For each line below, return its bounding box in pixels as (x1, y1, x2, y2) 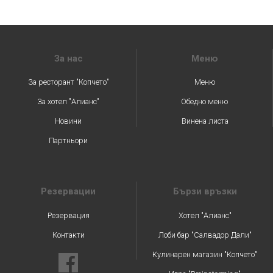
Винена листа (181, 116, 229, 126)
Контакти (52, 230, 85, 239)
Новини (55, 116, 82, 126)
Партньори (49, 136, 88, 146)
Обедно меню (181, 97, 229, 107)
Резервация (47, 210, 90, 220)
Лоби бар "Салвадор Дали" (158, 230, 252, 239)
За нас (54, 52, 83, 64)
